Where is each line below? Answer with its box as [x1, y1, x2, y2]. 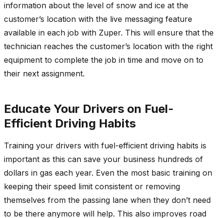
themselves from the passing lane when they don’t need [4, 195, 211, 205]
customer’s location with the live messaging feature [4, 14, 192, 24]
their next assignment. [4, 68, 85, 78]
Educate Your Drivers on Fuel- [4, 101, 174, 116]
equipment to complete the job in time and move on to [4, 54, 203, 65]
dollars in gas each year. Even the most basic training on [4, 167, 212, 178]
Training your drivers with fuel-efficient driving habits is [4, 140, 206, 150]
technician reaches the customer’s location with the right [4, 41, 213, 51]
